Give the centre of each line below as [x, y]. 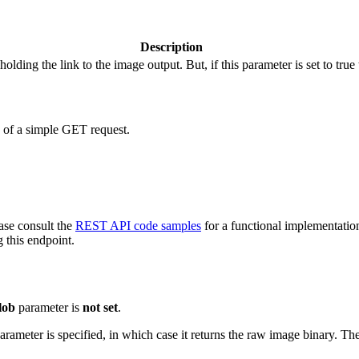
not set [100, 308]
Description [171, 47]
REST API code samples [138, 225]
